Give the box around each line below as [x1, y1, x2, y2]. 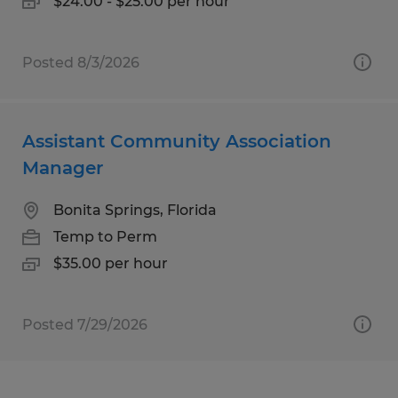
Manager [22, 156, 103, 179]
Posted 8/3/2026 [22, 53, 139, 71]
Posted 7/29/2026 [22, 315, 147, 333]
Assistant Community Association [22, 130, 331, 152]
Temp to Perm [53, 227, 157, 245]
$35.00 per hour [53, 254, 168, 272]
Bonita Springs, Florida [53, 201, 217, 219]
